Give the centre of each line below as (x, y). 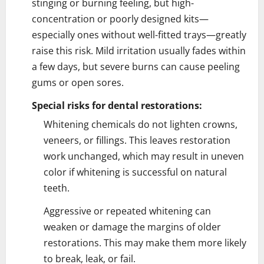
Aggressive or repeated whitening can (127, 211)
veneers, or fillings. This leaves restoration (137, 140)
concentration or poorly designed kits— (120, 19)
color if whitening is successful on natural (135, 172)
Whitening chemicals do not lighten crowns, (141, 124)
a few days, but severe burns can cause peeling (136, 66)
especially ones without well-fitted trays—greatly (139, 34)
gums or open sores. (78, 82)
